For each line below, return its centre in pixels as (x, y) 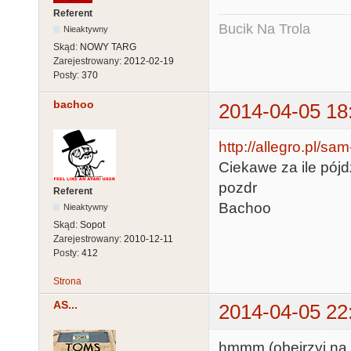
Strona (67, 281)
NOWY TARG (108, 47)
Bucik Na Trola (264, 29)
